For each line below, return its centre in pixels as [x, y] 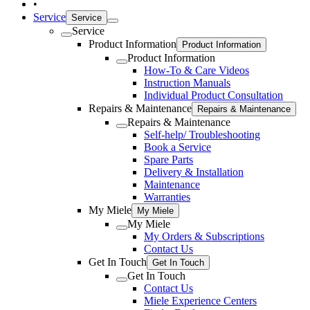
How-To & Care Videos [197, 71]
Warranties [167, 197]
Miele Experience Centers [200, 301]
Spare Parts [168, 160]
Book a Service [177, 147]
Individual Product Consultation [213, 95]
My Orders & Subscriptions [204, 237]
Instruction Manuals [187, 83]
